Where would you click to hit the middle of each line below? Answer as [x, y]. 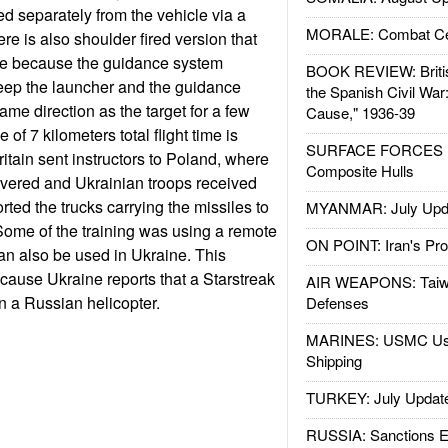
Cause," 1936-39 [360, 112]
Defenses [337, 302]
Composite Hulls [359, 170]
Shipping [333, 360]
